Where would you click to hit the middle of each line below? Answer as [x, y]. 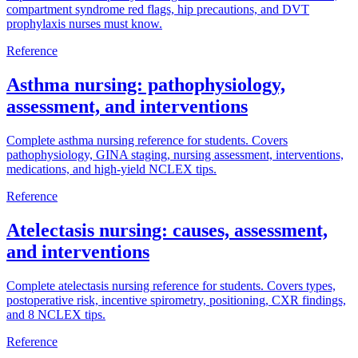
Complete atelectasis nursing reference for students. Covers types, [171, 285]
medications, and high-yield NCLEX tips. [111, 169]
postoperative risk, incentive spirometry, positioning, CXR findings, [176, 300]
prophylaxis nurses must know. [84, 24]
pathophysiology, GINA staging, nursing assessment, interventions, [175, 155]
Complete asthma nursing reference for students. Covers [147, 140]
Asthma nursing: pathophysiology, [146, 85]
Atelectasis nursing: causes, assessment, [167, 230]
